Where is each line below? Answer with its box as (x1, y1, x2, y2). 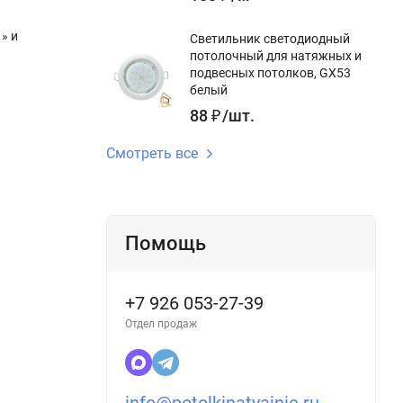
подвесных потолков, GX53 (190, 66, 351, 80)
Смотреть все (106, 145, 198, 162)
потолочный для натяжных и (190, 49, 362, 63)
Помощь (125, 232, 206, 255)
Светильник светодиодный (190, 31, 350, 46)
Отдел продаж (125, 318, 197, 330)
